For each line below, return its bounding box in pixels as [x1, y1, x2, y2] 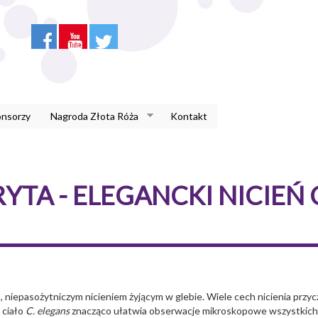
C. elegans [26, 305, 70, 317]
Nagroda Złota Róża [50, 109, 138, 122]
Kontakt [170, 109, 207, 122]
